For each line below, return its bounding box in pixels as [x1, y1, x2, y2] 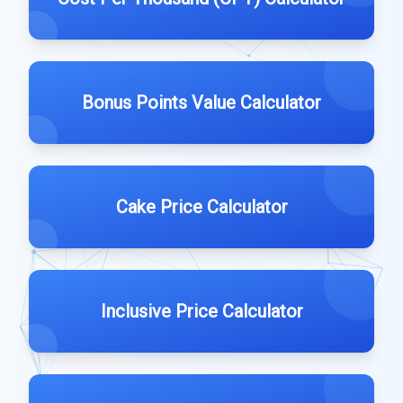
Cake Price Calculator [115, 196, 288, 218]
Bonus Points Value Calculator [82, 92, 321, 113]
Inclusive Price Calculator [100, 300, 303, 322]
